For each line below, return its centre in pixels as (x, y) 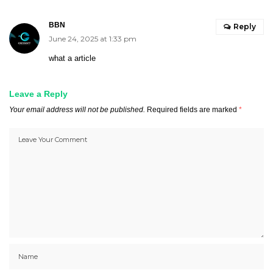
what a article (72, 59)
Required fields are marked (193, 110)
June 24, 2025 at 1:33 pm (93, 39)
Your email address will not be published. (77, 110)
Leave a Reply (38, 94)
